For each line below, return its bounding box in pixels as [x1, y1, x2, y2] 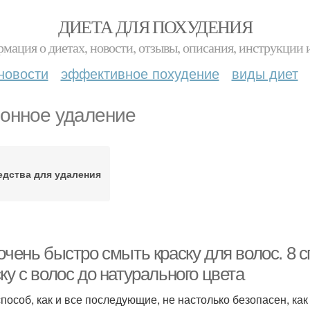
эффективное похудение [60, 63, 219, 83]
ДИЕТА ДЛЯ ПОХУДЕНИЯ [57, 15, 253, 38]
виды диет [231, 63, 298, 83]
